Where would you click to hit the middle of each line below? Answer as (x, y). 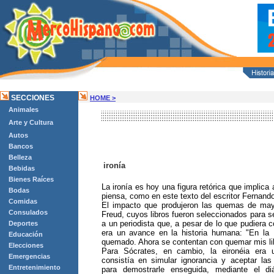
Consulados (28, 212)
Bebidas (22, 168)
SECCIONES (32, 98)
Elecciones (26, 245)
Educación (26, 234)
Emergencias (29, 256)
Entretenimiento (35, 267)
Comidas (23, 201)
